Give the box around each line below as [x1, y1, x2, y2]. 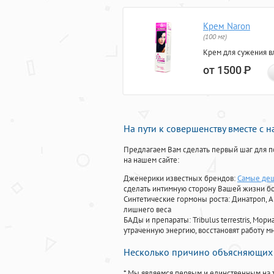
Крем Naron [203, 20, 250, 32]
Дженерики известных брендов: [124, 173, 237, 184]
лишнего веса [124, 204, 171, 215]
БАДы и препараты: [124, 215, 193, 226]
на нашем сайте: [124, 155, 179, 166]
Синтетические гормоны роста [124, 194, 228, 205]
